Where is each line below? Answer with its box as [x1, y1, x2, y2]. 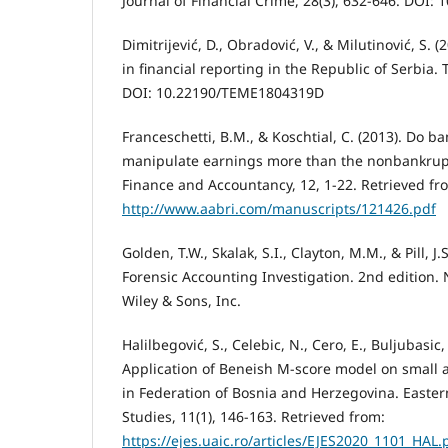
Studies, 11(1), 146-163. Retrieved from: [122, 407, 385, 427]
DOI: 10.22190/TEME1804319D [122, 83, 324, 103]
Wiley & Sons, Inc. [122, 291, 241, 311]
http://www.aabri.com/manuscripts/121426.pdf [122, 199, 436, 219]
